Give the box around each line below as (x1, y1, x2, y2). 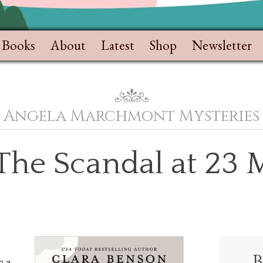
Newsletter (192, 36, 252, 54)
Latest (101, 36, 134, 54)
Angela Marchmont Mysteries (4, 105, 259, 127)
